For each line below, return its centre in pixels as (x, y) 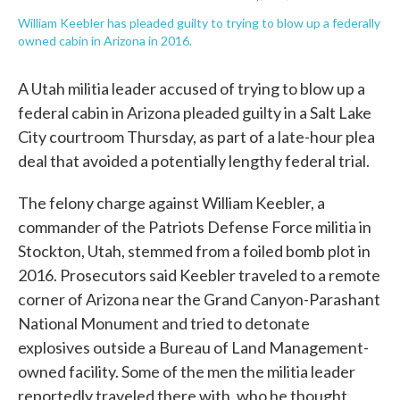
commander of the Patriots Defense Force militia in (195, 227)
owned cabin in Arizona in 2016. (105, 41)
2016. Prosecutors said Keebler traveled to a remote (199, 275)
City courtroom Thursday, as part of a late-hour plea (196, 137)
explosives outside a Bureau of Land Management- (193, 347)
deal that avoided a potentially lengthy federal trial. (194, 161)
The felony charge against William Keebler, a (171, 203)
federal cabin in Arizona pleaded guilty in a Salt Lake (195, 112)
